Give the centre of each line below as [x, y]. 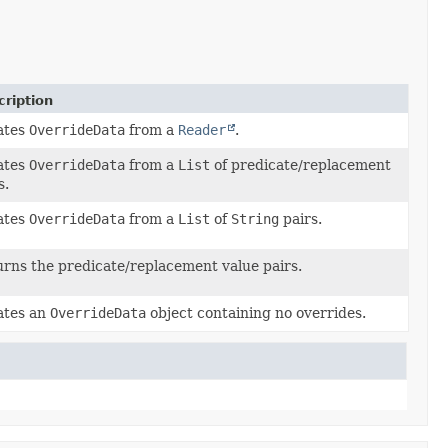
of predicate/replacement [300, 164]
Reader [201, 129]
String [254, 218]
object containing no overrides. [255, 312]
